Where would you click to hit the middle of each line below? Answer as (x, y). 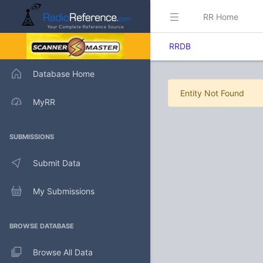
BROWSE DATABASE (42, 226)
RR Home (221, 16)
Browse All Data (63, 252)
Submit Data (57, 163)
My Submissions (64, 191)
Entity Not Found (212, 93)
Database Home (64, 73)
